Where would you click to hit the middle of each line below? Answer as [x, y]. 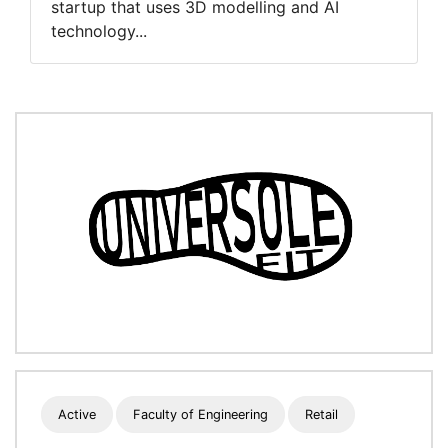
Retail [322, 415]
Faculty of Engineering [201, 415]
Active [77, 415]
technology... [99, 31]
